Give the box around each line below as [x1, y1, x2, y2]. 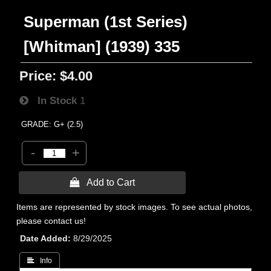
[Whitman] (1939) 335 [24, 38, 180, 55]
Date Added [20, 233, 68, 243]
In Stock [28, 94, 77, 106]
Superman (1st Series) [24, 13, 188, 30]
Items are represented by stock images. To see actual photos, [16, 202, 253, 212]
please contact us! [16, 216, 87, 226]
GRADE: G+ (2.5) [21, 120, 83, 129]
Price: [19, 68, 57, 83]
